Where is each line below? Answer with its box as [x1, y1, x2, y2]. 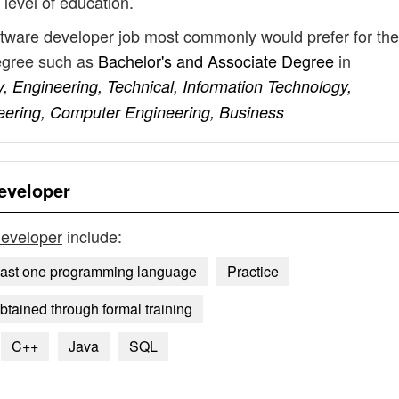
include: [62, 224, 122, 248]
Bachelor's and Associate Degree [98, 49, 338, 72]
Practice [227, 261, 279, 281]
